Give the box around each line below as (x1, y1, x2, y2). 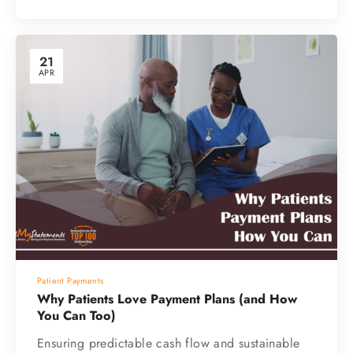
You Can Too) (37, 307, 116, 325)
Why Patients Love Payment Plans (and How (37, 290, 297, 309)
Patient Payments (37, 274, 104, 288)
